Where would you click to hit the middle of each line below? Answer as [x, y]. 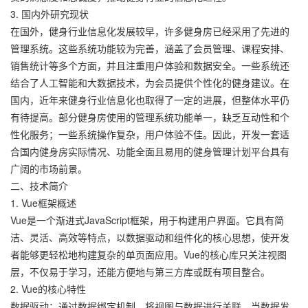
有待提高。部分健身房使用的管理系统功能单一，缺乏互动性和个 [150, 117]
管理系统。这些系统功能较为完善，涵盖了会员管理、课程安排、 [150, 48]
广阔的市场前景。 [49, 168]
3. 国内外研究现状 [49, 14]
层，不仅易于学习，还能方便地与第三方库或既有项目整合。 [140, 272]
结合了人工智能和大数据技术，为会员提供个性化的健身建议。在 [150, 82]
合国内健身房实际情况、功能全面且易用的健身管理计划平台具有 [150, 151]
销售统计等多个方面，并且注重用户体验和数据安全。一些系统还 [150, 65]
